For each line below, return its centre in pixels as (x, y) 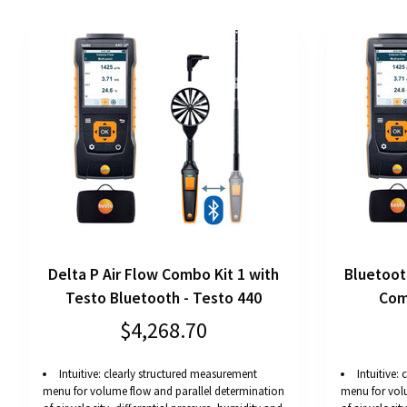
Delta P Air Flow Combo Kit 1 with (164, 275)
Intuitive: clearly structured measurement (158, 374)
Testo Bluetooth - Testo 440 (164, 298)
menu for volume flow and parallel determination (164, 392)
